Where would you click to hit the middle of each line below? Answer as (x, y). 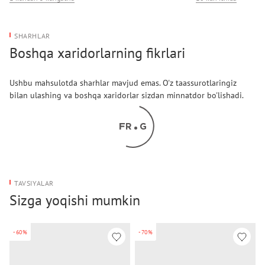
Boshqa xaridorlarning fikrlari (97, 53)
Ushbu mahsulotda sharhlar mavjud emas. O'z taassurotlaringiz (123, 83)
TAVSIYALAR (34, 183)
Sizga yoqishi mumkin (75, 200)
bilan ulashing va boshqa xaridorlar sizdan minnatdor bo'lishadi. (127, 95)
